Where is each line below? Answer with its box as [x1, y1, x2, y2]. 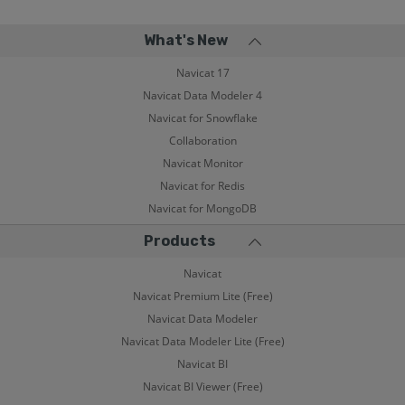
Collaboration [168, 133, 237, 148]
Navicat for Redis [160, 178, 245, 193]
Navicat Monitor [162, 155, 243, 171]
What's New [144, 32, 228, 49]
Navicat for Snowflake [147, 110, 258, 126]
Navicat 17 [175, 65, 230, 80]
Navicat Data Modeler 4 [143, 88, 262, 103]
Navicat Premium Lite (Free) [132, 288, 273, 304]
